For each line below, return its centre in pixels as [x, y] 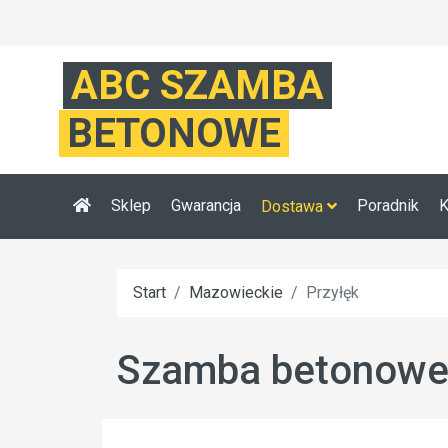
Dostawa [294, 206]
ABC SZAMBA [197, 85]
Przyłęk [332, 292]
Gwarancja [206, 205]
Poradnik [388, 205]
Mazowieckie [236, 292]
